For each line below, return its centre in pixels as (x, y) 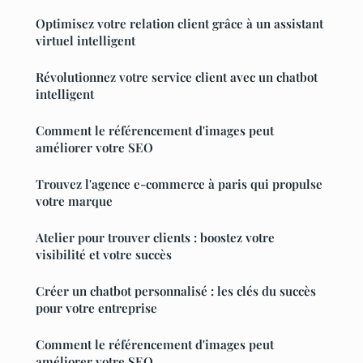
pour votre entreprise (96, 308)
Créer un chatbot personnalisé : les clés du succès (176, 291)
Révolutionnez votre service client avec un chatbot (177, 77)
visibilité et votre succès (104, 255)
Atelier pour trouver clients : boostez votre (155, 238)
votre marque (74, 201)
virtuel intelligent (85, 41)
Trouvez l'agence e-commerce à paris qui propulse (179, 184)
